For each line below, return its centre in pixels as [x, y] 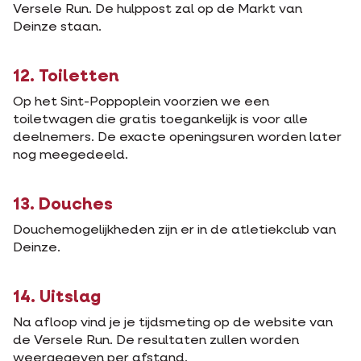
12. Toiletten [66, 77]
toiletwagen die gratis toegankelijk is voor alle [160, 120]
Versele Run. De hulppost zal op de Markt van [158, 10]
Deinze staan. [57, 27]
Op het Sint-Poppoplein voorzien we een [141, 102]
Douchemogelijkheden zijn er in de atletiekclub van [174, 230]
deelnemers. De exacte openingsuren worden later [177, 138]
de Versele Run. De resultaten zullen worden [156, 341]
